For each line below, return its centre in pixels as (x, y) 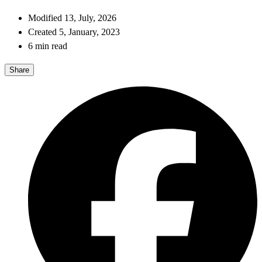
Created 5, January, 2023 (74, 32)
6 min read (48, 46)
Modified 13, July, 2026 (72, 18)
